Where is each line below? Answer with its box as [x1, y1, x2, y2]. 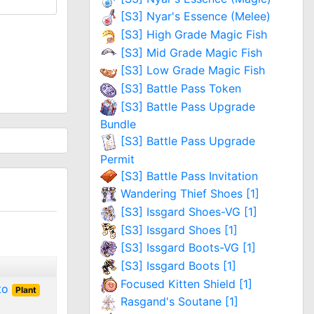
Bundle [100, 117, 136, 132]
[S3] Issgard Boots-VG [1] [121, 240, 256, 255]
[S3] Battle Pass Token [121, 81, 241, 95]
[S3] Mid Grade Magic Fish [121, 45, 262, 60]
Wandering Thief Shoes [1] [121, 186, 259, 201]
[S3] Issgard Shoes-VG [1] [121, 205, 257, 219]
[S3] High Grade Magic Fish [121, 27, 267, 41]
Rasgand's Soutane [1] [121, 294, 238, 309]
